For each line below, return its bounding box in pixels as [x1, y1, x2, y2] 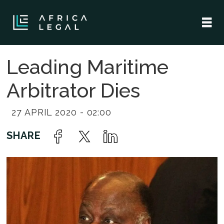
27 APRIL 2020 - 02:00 [11, 106, 112, 117]
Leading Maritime [6, 54, 169, 78]
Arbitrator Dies [6, 78, 140, 102]
